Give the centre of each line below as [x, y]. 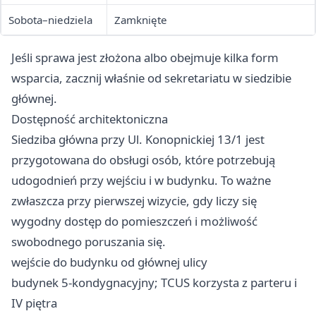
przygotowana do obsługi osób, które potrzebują [143, 160]
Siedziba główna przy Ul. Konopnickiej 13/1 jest [138, 140]
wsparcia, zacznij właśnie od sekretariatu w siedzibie [151, 78]
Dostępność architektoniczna [90, 119]
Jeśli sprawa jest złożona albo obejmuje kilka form [145, 58]
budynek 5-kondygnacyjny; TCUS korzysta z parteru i [154, 283]
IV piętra [34, 303]
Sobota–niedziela [50, 20]
